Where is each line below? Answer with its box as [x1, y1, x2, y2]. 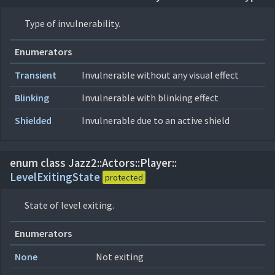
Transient [15, 69, 56, 81]
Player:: [140, 156, 177, 170]
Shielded [15, 114, 52, 126]
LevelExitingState [10, 170, 100, 184]
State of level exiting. [25, 199, 114, 211]
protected [105, 171, 143, 183]
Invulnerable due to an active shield [82, 114, 230, 126]
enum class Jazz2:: [10, 156, 102, 170]
